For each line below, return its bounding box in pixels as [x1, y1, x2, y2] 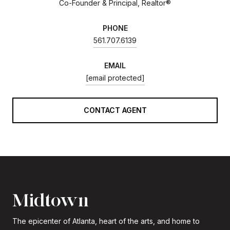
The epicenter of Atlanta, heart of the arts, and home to [12, 216, 200, 225]
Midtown [12, 188, 89, 211]
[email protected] [85, 73, 145, 82]
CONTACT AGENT [83, 105, 147, 114]
